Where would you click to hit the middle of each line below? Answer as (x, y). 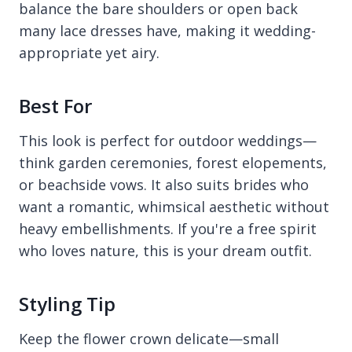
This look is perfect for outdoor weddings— (168, 140)
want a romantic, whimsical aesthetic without (174, 206)
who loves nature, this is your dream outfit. (165, 250)
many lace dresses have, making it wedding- (167, 30)
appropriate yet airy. (89, 52)
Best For (55, 105)
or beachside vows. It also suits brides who (164, 184)
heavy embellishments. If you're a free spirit (168, 228)
